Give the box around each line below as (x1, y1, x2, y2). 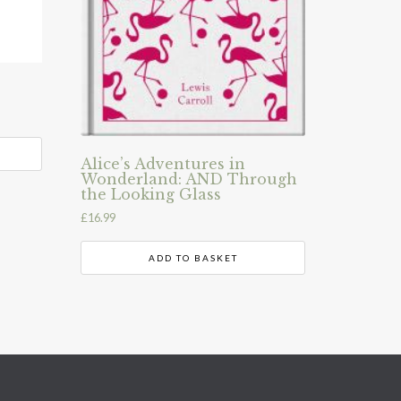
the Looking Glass (81, 185, 222, 204)
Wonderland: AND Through (81, 170, 298, 189)
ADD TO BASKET (148, 252, 238, 263)
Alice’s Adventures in (81, 155, 246, 174)
